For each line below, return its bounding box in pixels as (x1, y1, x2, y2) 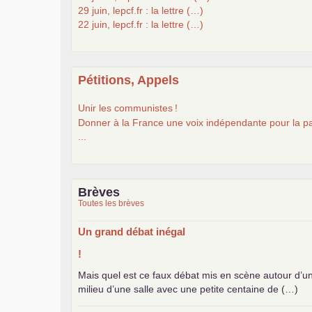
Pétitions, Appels (78, 72, 179, 87)
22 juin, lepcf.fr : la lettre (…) (78, 18, 203, 30)
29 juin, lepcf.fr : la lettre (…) (78, 4, 203, 16)
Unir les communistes (78, 102, 173, 114)
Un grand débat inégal (78, 225, 185, 237)
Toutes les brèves (78, 198, 144, 208)
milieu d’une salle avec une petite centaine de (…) (78, 283, 298, 295)
